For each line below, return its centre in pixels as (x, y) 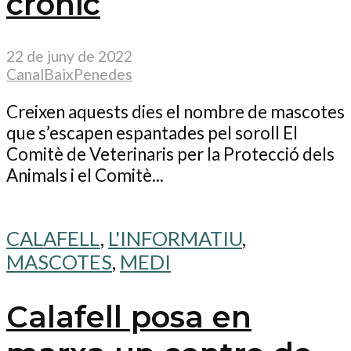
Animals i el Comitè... (85, 175)
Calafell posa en (129, 317)
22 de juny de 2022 (69, 56)
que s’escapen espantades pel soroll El (152, 132)
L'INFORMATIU (175, 239)
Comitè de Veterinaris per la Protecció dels (170, 154)
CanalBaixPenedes (69, 74)
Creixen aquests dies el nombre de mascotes (175, 111)
